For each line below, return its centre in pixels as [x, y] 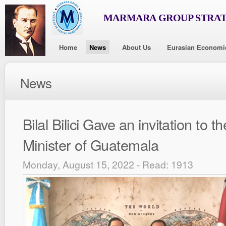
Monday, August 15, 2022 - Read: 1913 [108, 164]
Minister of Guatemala [91, 145]
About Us [136, 47]
